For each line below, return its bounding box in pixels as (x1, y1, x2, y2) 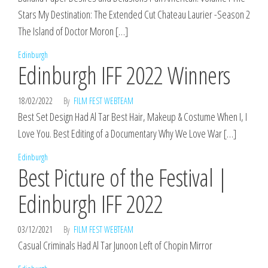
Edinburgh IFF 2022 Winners (18, 59, 230, 92)
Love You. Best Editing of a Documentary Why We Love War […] (18, 126, 236, 141)
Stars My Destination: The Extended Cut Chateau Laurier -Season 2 (18, 7, 250, 22)
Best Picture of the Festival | (18, 161, 227, 194)
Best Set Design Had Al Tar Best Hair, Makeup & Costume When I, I (18, 109, 247, 124)
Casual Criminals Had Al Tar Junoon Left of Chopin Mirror (18, 238, 212, 252)
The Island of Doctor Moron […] (18, 24, 128, 38)
